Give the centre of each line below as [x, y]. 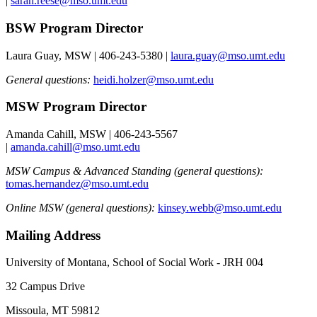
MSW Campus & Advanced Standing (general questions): [134, 171]
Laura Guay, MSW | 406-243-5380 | [88, 55]
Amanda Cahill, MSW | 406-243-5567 [92, 134]
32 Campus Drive [45, 287]
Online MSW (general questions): [80, 207]
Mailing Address [53, 235]
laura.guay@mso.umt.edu [228, 55]
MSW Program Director [76, 107]
